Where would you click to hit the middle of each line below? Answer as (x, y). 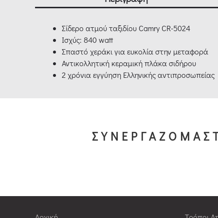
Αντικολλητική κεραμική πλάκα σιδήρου (129, 63)
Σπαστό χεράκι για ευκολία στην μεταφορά (135, 51)
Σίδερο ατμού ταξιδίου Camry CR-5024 (126, 28)
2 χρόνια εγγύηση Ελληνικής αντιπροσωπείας (138, 75)
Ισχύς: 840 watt (87, 40)
